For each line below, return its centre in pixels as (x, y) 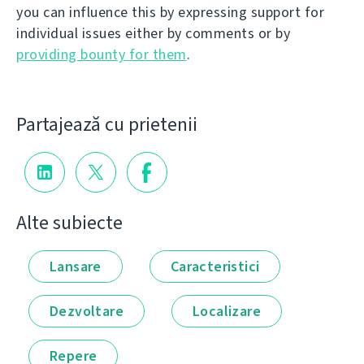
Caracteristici (215, 266)
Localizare (227, 311)
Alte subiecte (69, 222)
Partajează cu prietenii (107, 125)
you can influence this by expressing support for (170, 13)
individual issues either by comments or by (153, 34)
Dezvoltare (87, 311)
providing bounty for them (102, 55)
